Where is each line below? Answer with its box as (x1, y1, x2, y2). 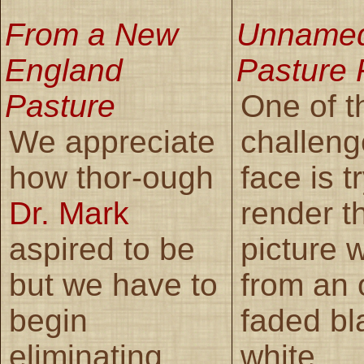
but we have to (9, 266, 218, 302)
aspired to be (9, 231, 195, 266)
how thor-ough (9, 159, 214, 195)
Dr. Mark (9, 195, 129, 231)
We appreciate (9, 123, 215, 159)
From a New (5, 16, 178, 52)
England (5, 52, 123, 88)
